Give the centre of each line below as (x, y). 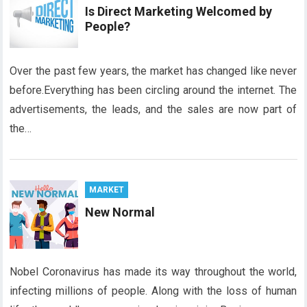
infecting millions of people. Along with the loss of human (153, 291)
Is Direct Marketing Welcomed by (179, 11)
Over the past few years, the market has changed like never (153, 71)
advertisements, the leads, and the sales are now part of (153, 109)
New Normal (120, 212)
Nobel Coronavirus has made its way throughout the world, (153, 272)
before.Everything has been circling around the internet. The (153, 90)
